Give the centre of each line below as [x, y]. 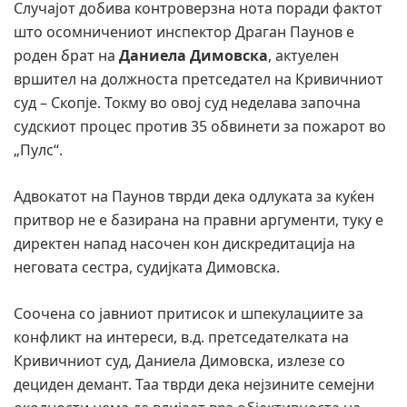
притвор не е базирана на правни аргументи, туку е [199, 220]
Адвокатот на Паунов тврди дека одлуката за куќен [194, 197]
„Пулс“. [38, 150]
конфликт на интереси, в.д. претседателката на [181, 338]
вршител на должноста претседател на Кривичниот [199, 79]
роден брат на [66, 56]
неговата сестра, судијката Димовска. [147, 268]
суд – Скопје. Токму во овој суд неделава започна [187, 103]
